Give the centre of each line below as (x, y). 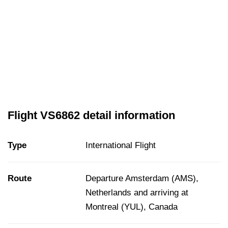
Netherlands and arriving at (137, 192)
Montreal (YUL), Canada (132, 207)
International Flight (121, 145)
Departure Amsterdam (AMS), (142, 178)
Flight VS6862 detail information (91, 115)
